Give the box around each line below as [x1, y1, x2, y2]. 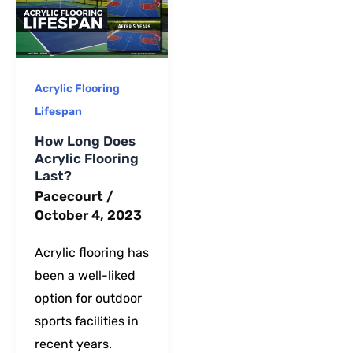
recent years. [35, 336, 112, 351]
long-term [220, 6, 288, 22]
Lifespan [35, 105, 82, 119]
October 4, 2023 [35, 207, 142, 224]
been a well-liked [35, 267, 136, 283]
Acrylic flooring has [35, 244, 149, 260]
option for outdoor [35, 290, 142, 306]
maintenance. [220, 30, 310, 46]
